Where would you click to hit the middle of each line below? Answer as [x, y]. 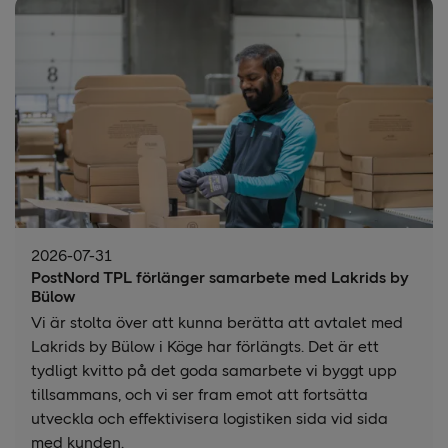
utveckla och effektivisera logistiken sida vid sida [209, 418]
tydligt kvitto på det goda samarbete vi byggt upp [214, 370]
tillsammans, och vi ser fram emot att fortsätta [199, 394]
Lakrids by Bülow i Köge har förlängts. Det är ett [205, 346]
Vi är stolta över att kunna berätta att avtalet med [217, 322]
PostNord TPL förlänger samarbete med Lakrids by [220, 277]
